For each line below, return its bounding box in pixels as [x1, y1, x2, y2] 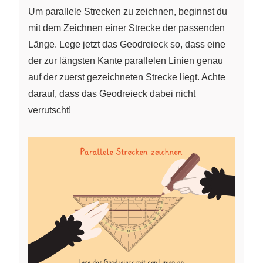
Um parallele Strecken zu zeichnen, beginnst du [28, 6, 227, 17]
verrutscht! [28, 105, 71, 116]
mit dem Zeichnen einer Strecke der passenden [28, 23, 225, 33]
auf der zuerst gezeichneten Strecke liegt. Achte [28, 72, 225, 83]
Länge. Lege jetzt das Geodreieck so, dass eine [28, 39, 225, 50]
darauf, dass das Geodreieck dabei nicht [28, 89, 195, 99]
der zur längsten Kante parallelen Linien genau [28, 56, 223, 66]
